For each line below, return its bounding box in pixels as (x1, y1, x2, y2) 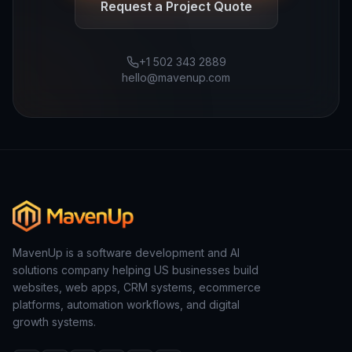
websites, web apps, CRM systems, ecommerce (13, 280, 261, 294)
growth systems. (13, 315, 96, 328)
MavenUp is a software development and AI (13, 246, 240, 259)
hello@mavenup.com (122, 71, 230, 84)
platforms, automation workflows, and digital (13, 298, 240, 311)
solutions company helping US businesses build (13, 263, 258, 277)
